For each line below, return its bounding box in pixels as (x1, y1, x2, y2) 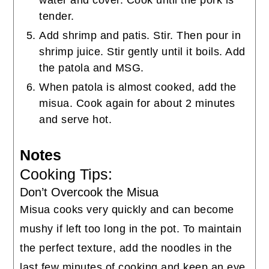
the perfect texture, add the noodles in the (20, 242, 232, 255)
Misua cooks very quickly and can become (20, 204, 234, 216)
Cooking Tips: (20, 166, 113, 183)
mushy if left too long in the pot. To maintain (20, 223, 242, 235)
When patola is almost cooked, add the (39, 81, 237, 94)
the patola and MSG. (39, 62, 144, 74)
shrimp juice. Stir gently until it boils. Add (39, 46, 246, 58)
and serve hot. (39, 113, 112, 126)
